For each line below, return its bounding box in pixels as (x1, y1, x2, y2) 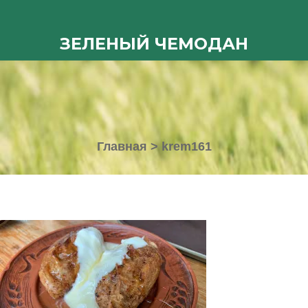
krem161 (161, 140, 212, 153)
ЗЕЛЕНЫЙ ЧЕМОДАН (60, 34, 248, 54)
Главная (96, 140, 147, 153)
